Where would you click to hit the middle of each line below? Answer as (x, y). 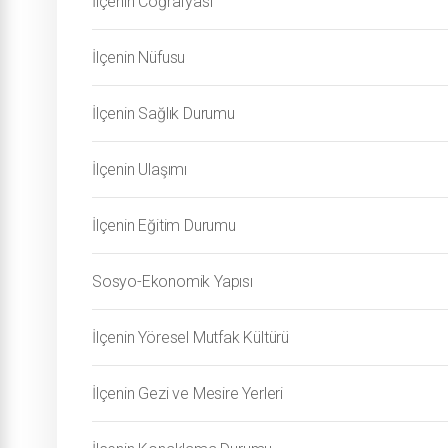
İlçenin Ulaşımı (140, 169)
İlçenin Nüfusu (139, 57)
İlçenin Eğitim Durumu (164, 225)
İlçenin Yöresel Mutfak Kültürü (190, 337)
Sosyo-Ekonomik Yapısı (172, 281)
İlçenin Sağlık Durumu (163, 113)
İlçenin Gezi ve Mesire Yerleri (187, 393)
